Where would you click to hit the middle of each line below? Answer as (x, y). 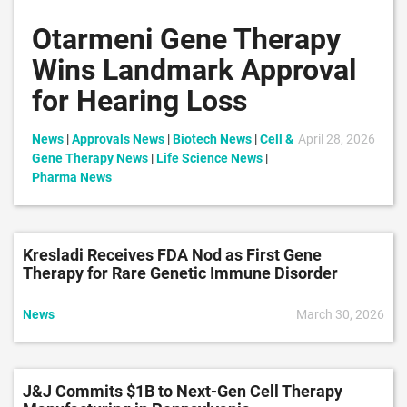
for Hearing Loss (139, 101)
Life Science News (209, 158)
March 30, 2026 (340, 314)
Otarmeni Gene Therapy (186, 39)
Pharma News (72, 177)
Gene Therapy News (90, 158)
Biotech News (212, 139)
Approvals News (118, 139)
